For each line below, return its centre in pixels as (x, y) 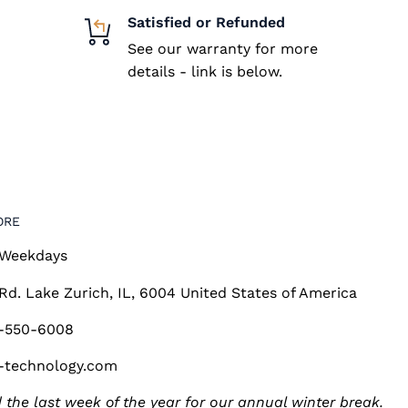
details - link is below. (205, 71)
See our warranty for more (223, 48)
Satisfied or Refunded (207, 22)
